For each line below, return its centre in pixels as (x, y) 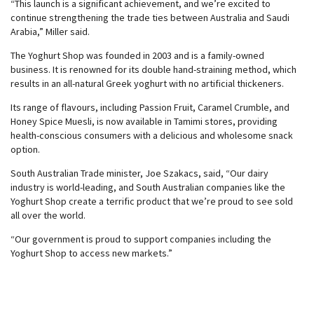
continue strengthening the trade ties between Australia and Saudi (150, 18)
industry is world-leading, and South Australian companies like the (148, 187)
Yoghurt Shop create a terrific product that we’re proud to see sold (152, 201)
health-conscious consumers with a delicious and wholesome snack (152, 135)
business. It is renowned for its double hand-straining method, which (153, 69)
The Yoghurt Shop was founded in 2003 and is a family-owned (137, 55)
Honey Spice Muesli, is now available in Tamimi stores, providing (144, 121)
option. (25, 149)
